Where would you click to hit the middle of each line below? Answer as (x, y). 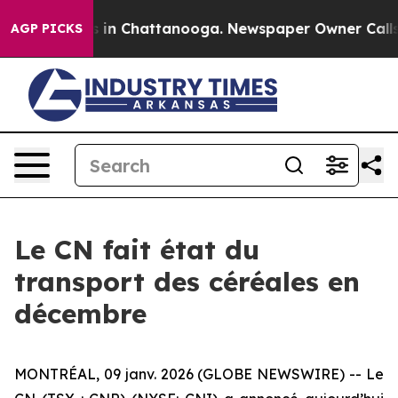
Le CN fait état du (137, 250)
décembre (80, 314)
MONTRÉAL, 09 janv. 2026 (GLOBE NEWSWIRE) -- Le (199, 374)
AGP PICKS (47, 28)
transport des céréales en (187, 282)
